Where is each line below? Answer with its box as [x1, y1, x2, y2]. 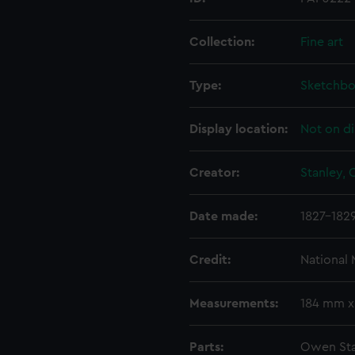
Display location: [189, 123, 288, 136]
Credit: [189, 254, 231, 266]
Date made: [189, 210, 258, 223]
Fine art [300, 36, 343, 48]
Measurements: [189, 297, 278, 310]
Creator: [189, 166, 239, 179]
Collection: [189, 36, 254, 48]
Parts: [189, 341, 223, 353]
